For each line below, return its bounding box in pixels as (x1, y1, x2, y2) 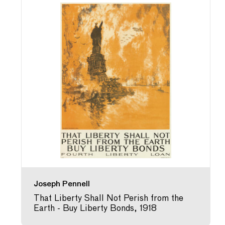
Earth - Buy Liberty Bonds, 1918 (34, 204, 157, 213)
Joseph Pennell (34, 180, 90, 188)
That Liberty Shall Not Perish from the (34, 194, 184, 203)
